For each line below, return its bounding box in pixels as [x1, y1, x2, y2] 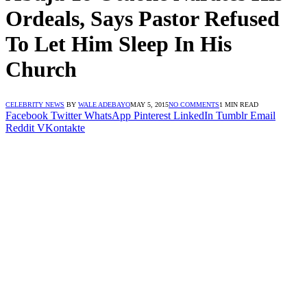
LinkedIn [173, 109, 213, 121]
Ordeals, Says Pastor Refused [5, 6, 280, 32]
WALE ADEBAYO [78, 100, 130, 108]
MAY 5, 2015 [130, 100, 169, 108]
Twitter [51, 109, 82, 121]
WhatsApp [84, 109, 131, 121]
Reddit [5, 121, 34, 134]
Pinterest [134, 109, 171, 121]
